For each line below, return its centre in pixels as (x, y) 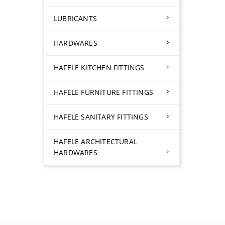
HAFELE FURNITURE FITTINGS (103, 92)
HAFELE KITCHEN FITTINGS (99, 68)
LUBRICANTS (75, 18)
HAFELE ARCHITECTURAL (95, 141)
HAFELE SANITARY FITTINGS (101, 117)
